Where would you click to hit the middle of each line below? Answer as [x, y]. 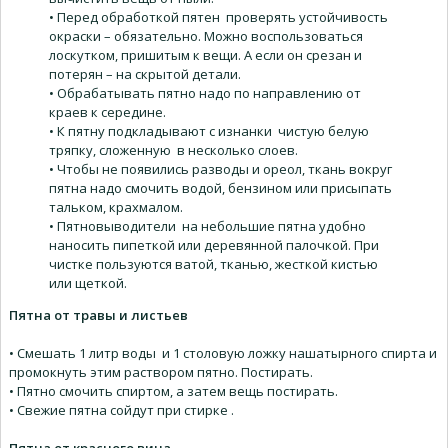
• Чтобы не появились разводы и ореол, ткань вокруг [220, 169]
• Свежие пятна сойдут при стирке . [121, 410]
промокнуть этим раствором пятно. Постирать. [161, 372]
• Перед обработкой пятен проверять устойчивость [218, 17]
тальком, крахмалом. [116, 207]
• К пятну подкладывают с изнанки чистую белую [209, 131]
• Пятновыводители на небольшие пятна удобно [207, 226]
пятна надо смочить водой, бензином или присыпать [220, 188]
